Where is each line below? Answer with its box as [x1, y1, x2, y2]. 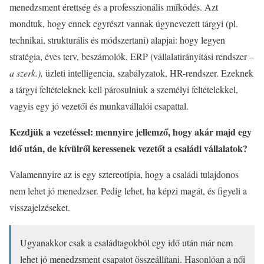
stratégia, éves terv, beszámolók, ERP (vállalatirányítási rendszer [9, 50, 249, 62]
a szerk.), [9, 67, 43, 79]
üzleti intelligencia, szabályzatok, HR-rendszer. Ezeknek [43, 67, 253, 79]
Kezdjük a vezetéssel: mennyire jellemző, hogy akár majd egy [9, 125, 252, 138]
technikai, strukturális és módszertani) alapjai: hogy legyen [9, 34, 225, 46]
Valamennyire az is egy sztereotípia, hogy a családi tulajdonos [9, 168, 239, 180]
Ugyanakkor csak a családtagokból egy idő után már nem [20, 236, 233, 249]
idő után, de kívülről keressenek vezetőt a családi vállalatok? [9, 141, 247, 155]
